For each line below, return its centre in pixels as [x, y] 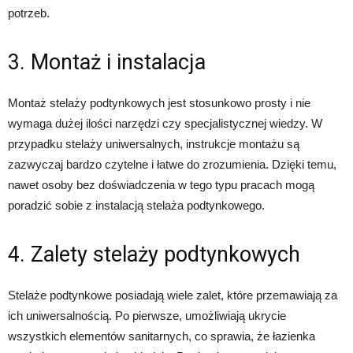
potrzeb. [29, 13]
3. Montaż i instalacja [107, 62]
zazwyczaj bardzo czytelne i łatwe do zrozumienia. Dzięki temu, [172, 164]
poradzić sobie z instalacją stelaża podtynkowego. [136, 205]
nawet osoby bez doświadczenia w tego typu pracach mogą [161, 184]
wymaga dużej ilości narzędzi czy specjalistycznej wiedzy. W [165, 123]
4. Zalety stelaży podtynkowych [154, 254]
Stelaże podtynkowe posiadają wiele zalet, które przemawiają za [173, 295]
